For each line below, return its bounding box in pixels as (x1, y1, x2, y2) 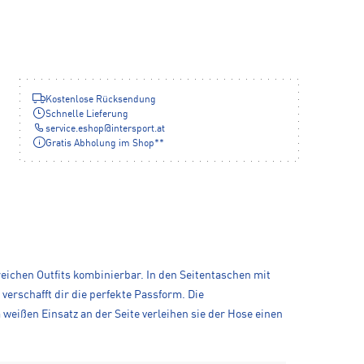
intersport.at (111, 123, 165, 134)
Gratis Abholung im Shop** (45, 138, 164, 149)
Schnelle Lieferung (45, 109, 128, 119)
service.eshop (45, 123, 104, 134)
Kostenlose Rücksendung (45, 94, 156, 105)
